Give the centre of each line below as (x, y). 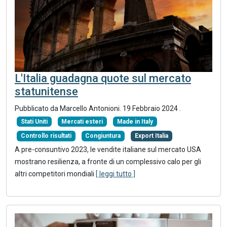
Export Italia (151, 136)
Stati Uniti (34, 122)
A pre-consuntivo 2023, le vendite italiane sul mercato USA (108, 149)
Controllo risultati (46, 136)
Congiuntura (103, 136)
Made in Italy (135, 122)
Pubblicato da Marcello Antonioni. (69, 108)
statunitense (46, 91)
